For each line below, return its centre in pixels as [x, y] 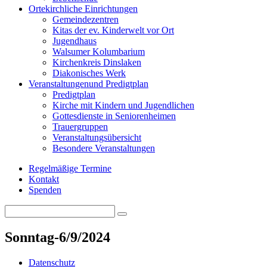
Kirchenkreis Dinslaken [97, 62]
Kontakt [44, 179]
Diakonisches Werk [89, 73]
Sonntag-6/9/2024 [58, 237]
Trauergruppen [80, 127]
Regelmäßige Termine [70, 168]
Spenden [45, 190]
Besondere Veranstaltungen [104, 148]
